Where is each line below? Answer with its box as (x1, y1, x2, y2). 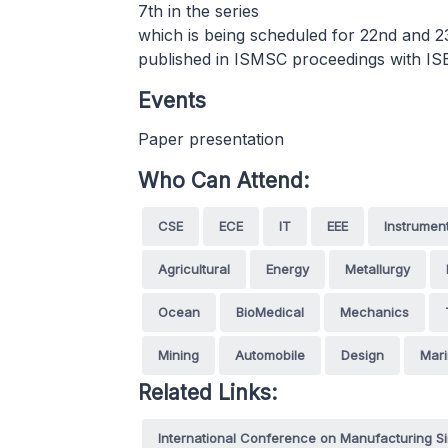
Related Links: (138, 380, 277, 405)
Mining (158, 347, 199, 363)
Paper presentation (138, 129, 284, 149)
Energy (266, 261, 309, 277)
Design (341, 347, 384, 363)
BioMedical (236, 304, 304, 320)
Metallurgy (345, 261, 410, 277)
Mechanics (340, 304, 409, 320)
